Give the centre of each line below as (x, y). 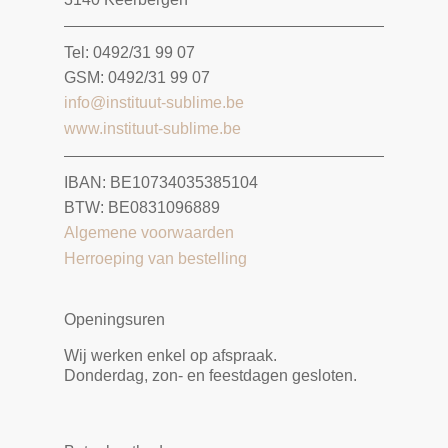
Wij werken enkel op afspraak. (170, 355)
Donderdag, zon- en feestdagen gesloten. (210, 375)
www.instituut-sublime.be (152, 128)
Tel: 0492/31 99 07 (129, 52)
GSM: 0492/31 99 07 (137, 77)
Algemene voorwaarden (149, 232)
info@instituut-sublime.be (154, 102)
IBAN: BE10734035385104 (161, 182)
